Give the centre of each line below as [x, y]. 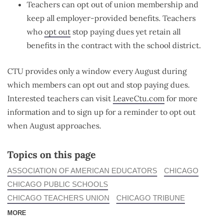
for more [181, 99]
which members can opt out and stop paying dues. [99, 85]
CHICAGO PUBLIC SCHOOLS [58, 184]
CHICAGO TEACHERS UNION [58, 198]
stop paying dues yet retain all [126, 32]
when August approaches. [54, 126]
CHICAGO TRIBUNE [151, 198]
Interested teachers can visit [60, 99]
